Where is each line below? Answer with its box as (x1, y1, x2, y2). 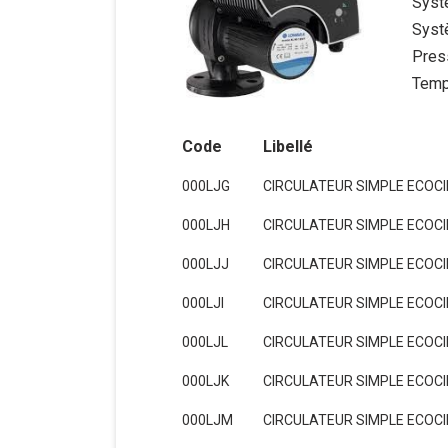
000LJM (181, 412, 233, 428)
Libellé (262, 137, 313, 156)
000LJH (181, 217, 230, 233)
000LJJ (181, 256, 229, 272)
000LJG (181, 178, 230, 194)
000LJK (181, 373, 229, 389)
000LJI (181, 295, 224, 311)
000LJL (181, 334, 228, 350)
